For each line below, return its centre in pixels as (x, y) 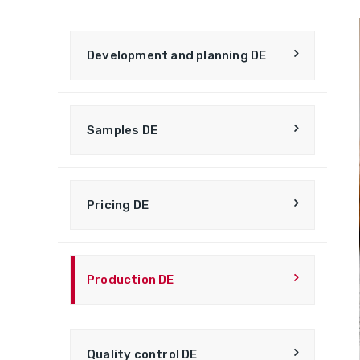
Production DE (131, 280)
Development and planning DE (177, 55)
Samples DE (122, 130)
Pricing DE (118, 205)
